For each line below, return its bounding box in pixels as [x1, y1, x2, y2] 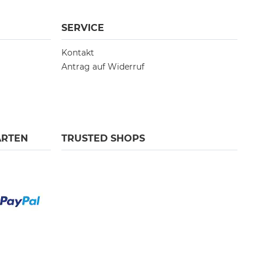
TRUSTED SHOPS [61, 133, 145, 144]
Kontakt [61, 47, 94, 58]
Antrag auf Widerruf [61, 61, 144, 73]
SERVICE [61, 22, 104, 34]
